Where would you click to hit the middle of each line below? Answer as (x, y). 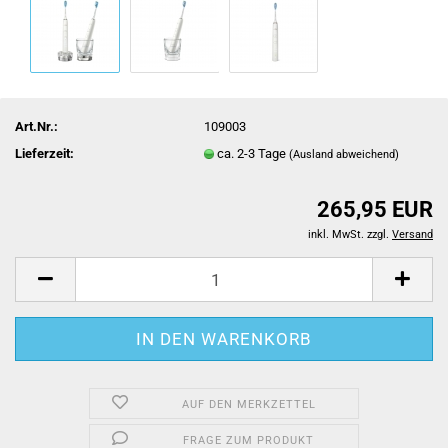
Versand (412, 234)
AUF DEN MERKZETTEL (248, 404)
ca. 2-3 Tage (253, 153)
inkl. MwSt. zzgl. (350, 234)
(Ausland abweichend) (344, 154)
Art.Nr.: (36, 126)
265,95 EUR (375, 209)
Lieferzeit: (44, 153)
